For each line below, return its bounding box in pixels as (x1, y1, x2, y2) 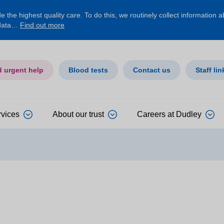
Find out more (20, 21, 64, 29)
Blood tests (68, 66, 108, 74)
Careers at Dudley (137, 109, 201, 118)
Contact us (133, 66, 170, 74)
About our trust (52, 109, 104, 118)
